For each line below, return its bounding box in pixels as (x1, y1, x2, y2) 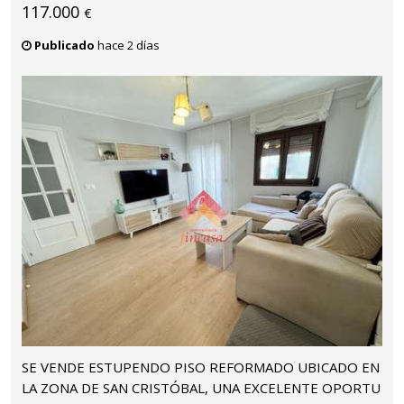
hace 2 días (95, 36, 160, 53)
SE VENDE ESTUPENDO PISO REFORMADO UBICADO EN (22, 358, 380, 377)
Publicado (34, 36, 95, 53)
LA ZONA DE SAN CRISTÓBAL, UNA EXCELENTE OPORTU (22, 379, 381, 398)
